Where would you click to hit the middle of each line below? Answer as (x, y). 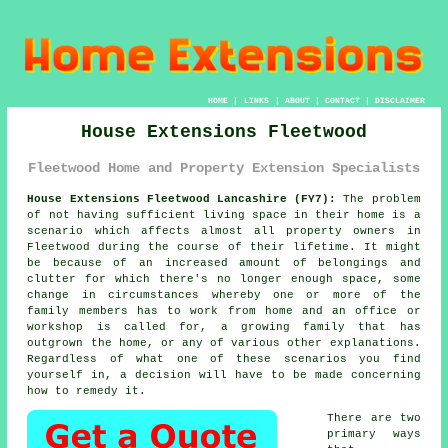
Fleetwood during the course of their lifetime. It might (224, 246)
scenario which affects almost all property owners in (224, 230)
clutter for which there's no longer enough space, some (224, 278)
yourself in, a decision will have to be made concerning (224, 374)
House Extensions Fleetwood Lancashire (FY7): (182, 198)
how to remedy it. (87, 390)
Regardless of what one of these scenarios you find (224, 358)
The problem (378, 198)
